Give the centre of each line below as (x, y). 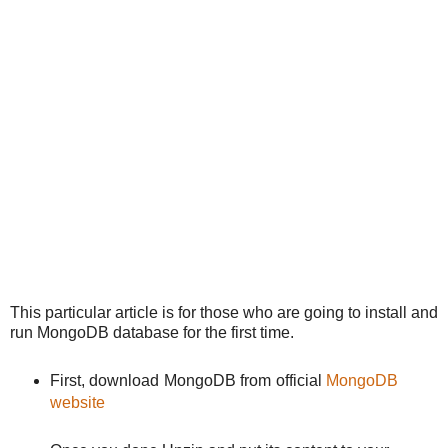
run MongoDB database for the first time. (152, 332)
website (77, 403)
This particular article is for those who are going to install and (224, 312)
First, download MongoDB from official (188, 381)
